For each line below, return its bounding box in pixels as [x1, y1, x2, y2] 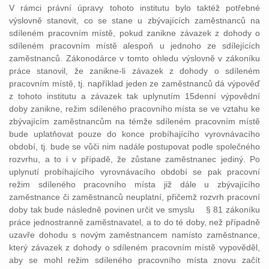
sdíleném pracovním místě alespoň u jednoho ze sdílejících [9, 41, 260, 50]
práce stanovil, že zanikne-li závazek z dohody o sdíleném [9, 66, 260, 76]
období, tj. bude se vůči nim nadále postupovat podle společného [9, 142, 260, 151]
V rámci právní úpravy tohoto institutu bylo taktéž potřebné [9, 3, 260, 13]
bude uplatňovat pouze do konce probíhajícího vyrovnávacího [9, 129, 260, 139]
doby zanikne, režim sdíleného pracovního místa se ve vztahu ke [9, 104, 260, 113]
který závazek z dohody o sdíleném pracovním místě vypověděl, [9, 243, 260, 252]
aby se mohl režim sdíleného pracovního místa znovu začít [9, 255, 260, 265]
